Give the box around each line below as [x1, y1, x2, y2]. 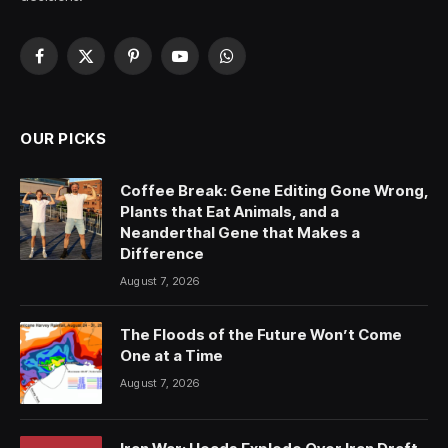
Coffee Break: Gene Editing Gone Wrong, [120, 181, 428, 201]
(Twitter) [84, 77, 137, 95]
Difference [120, 244, 204, 264]
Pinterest [131, 56, 186, 74]
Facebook [37, 56, 100, 74]
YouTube [178, 56, 235, 74]
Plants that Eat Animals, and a [120, 202, 339, 222]
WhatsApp [225, 56, 290, 74]
